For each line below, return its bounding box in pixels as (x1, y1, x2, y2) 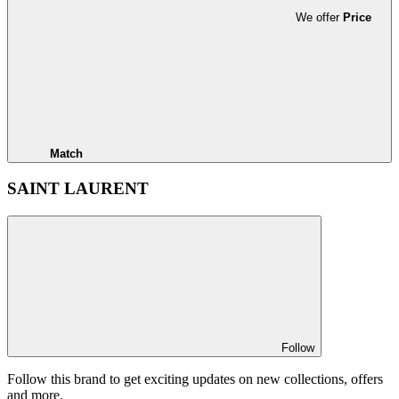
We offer (295, 10, 343, 24)
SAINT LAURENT (7, 179, 149, 199)
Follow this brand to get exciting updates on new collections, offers (7, 371, 383, 387)
